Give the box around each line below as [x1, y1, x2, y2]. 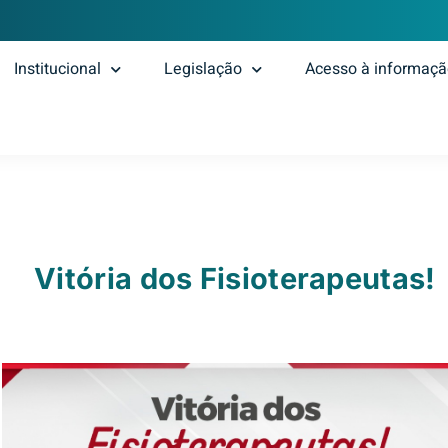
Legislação [164, 57, 243, 82]
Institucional [14, 57, 102, 82]
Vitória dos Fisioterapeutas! [34, 261, 436, 296]
